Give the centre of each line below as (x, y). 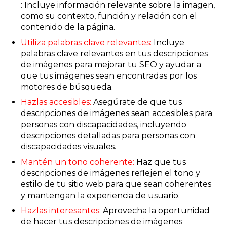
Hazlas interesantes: (61, 211)
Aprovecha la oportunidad (155, 211)
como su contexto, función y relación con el (109, 16)
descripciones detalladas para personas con (108, 136)
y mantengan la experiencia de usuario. (100, 196)
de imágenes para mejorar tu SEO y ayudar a (111, 65)
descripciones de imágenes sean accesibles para (116, 113)
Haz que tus (160, 162)
